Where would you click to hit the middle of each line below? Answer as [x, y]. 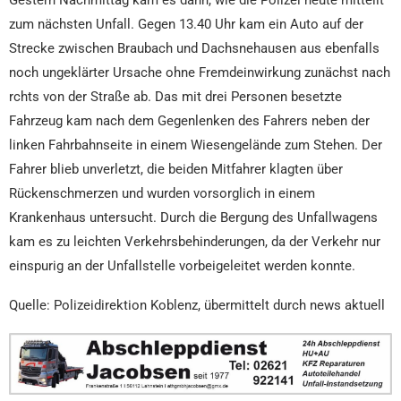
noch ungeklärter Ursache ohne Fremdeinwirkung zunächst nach [200, 73]
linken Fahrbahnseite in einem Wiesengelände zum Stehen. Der [196, 145]
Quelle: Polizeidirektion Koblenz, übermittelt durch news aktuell [197, 306]
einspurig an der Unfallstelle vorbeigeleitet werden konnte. [182, 266]
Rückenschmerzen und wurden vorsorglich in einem [162, 194]
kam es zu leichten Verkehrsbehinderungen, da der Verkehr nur [195, 242]
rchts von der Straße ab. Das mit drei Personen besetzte [175, 97]
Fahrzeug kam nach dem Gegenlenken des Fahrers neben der [189, 121]
